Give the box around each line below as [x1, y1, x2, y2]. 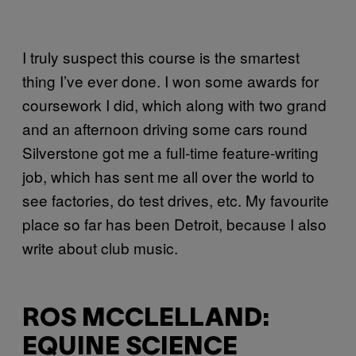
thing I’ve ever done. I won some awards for [22, 70, 319, 92]
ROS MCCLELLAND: [22, 307, 270, 331]
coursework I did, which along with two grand [22, 94, 327, 116]
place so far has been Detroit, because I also [22, 213, 327, 235]
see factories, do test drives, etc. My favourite [22, 189, 329, 211]
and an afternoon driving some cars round [22, 118, 308, 140]
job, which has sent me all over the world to [22, 165, 315, 188]
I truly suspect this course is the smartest [22, 46, 300, 68]
